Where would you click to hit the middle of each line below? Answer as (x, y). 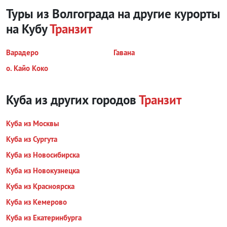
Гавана (124, 52)
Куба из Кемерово (36, 202)
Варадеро (22, 52)
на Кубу (27, 29)
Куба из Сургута (32, 139)
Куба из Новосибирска (43, 155)
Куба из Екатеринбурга (44, 218)
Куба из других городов (72, 100)
